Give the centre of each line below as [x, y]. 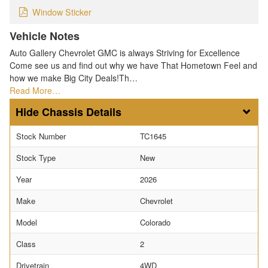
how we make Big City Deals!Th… [74, 78]
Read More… [35, 91]
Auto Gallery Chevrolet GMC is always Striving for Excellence [125, 53]
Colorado [155, 223]
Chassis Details [82, 112]
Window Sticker [62, 12]
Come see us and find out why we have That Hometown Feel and [133, 66]
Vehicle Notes [45, 36]
